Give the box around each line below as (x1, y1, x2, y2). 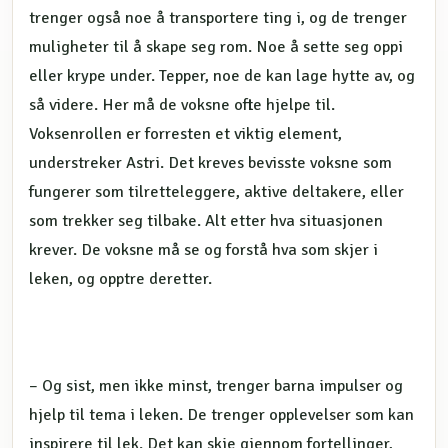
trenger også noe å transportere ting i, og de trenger (29, 7, 407, 28)
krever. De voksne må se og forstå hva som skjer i (29, 239, 378, 260)
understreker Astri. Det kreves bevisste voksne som (29, 152, 392, 173)
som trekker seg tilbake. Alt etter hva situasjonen (29, 210, 383, 231)
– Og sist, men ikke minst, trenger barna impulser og (29, 375, 403, 396)
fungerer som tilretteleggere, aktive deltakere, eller (29, 181, 404, 202)
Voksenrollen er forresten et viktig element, (29, 123, 342, 144)
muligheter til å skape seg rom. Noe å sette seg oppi (29, 36, 403, 57)
